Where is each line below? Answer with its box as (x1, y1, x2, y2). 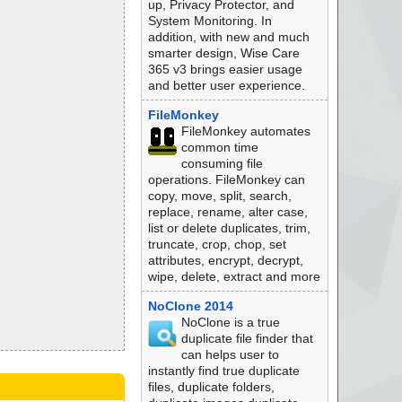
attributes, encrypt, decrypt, (147, 253, 303, 267)
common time (180, 140, 258, 154)
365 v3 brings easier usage (147, 62, 302, 76)
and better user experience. (147, 78, 305, 92)
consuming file (180, 156, 263, 170)
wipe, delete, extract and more (147, 269, 320, 284)
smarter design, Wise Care (147, 46, 300, 60)
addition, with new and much (147, 30, 310, 44)
